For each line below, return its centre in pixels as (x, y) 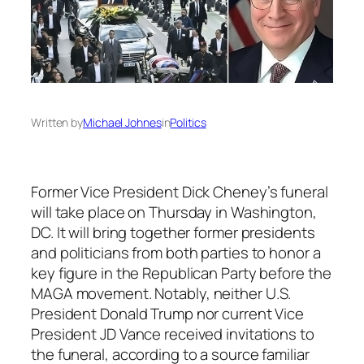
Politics (188, 122)
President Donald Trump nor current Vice (168, 313)
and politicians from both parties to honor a (176, 252)
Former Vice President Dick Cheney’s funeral (180, 191)
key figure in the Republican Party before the (181, 273)
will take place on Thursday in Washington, (174, 212)
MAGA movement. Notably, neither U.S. (161, 293)
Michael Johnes (122, 122)
